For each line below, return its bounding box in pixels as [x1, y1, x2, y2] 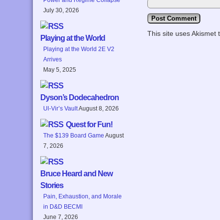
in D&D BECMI [43, 203, 83, 210]
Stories [40, 181, 64, 190]
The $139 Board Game [43, 132, 105, 139]
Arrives [43, 55, 62, 63]
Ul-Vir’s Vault [43, 105, 78, 112]
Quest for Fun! [66, 120, 113, 129]
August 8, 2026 [79, 105, 119, 112]
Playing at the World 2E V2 [43, 45, 115, 53]
